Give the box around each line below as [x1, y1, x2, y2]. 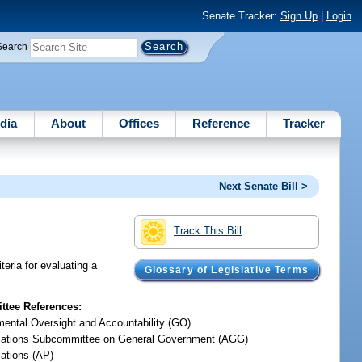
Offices [118, 116, 159, 130]
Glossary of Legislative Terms [144, 265, 309, 276]
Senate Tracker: [201, 10, 280, 23]
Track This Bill [174, 224, 242, 237]
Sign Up [280, 10, 318, 23]
